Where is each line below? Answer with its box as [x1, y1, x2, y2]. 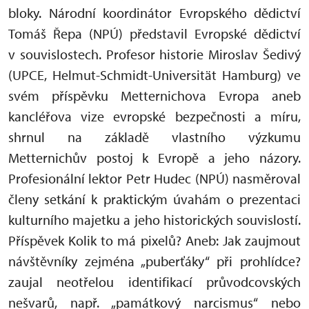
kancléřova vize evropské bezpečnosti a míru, [8, 107, 301, 125]
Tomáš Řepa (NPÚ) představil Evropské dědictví [8, 24, 301, 42]
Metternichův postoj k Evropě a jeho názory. [8, 148, 301, 166]
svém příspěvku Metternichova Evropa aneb [8, 86, 301, 104]
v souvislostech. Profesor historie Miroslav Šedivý [8, 45, 301, 63]
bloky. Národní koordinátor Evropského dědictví [8, 3, 301, 21]
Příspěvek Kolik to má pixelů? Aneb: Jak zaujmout [8, 231, 301, 249]
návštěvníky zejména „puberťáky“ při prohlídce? [8, 252, 301, 270]
